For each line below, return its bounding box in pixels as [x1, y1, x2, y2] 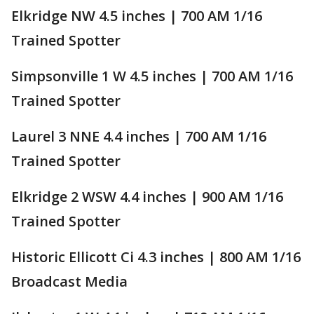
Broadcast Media [11, 271, 128, 291]
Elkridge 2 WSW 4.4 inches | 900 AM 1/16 [11, 186, 283, 206]
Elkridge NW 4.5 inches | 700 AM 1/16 [11, 6, 262, 25]
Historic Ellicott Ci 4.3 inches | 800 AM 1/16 [11, 247, 301, 266]
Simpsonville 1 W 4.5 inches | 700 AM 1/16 [11, 66, 293, 86]
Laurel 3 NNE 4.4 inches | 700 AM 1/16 [11, 126, 266, 146]
